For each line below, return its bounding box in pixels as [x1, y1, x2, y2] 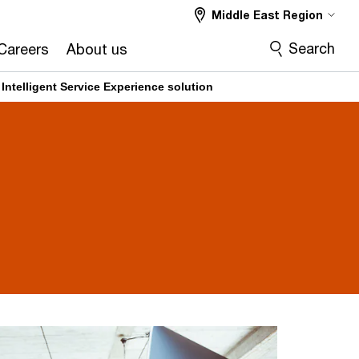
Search [288, 39, 335, 57]
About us [67, 40, 127, 58]
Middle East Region [212, 8, 323, 22]
